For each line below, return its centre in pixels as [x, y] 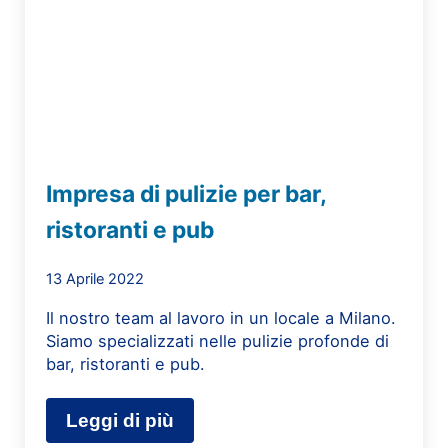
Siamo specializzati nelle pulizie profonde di [218, 340]
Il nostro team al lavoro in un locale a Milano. [221, 317]
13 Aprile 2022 [95, 278]
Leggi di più [120, 420]
